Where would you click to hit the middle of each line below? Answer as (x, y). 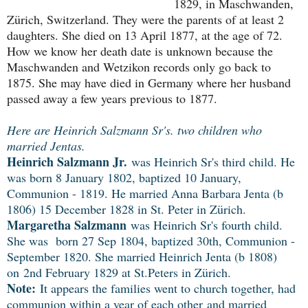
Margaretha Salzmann (67, 224)
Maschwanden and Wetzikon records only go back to (139, 66)
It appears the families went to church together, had (166, 288)
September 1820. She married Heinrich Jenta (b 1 (131, 256)
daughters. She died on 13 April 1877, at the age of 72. (145, 35)
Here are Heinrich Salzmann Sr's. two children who (134, 130)
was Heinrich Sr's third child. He (211, 161)
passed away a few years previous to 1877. (112, 98)
